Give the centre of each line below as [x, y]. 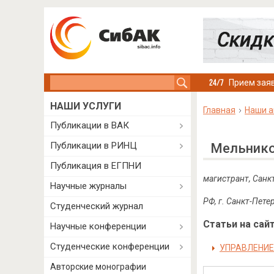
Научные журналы [88, 186]
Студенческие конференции [110, 246]
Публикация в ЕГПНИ [96, 166]
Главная [219, 110]
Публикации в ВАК [90, 125]
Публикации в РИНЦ [94, 146]
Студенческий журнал [97, 206]
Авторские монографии [98, 267]
